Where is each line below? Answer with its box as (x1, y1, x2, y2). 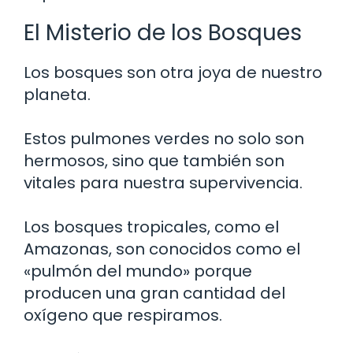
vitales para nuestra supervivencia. (24, 171, 303, 194)
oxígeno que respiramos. (24, 303, 222, 326)
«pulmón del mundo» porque (24, 259, 252, 282)
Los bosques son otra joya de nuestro (24, 61, 322, 84)
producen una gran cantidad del (24, 281, 285, 304)
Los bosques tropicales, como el (24, 215, 279, 238)
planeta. (24, 83, 91, 106)
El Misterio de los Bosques (24, 17, 302, 48)
